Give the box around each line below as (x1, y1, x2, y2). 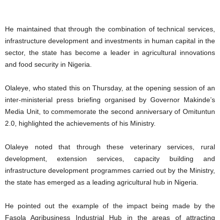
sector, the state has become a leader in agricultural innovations (5, 49, 215, 57)
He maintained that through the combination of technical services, (5, 25, 215, 33)
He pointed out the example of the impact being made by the (5, 202, 215, 210)
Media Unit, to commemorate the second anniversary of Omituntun (5, 108, 215, 116)
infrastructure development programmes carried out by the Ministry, (5, 166, 215, 175)
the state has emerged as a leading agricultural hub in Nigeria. (5, 178, 198, 187)
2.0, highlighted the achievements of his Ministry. (5, 119, 156, 128)
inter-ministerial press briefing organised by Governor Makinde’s (5, 96, 215, 104)
